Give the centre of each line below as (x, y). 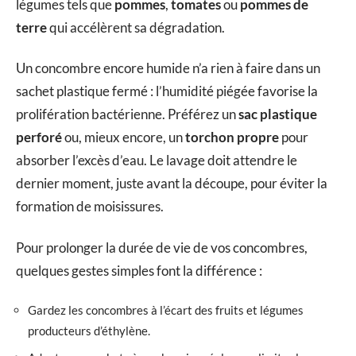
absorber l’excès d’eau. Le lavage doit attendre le (157, 161)
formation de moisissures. (90, 207)
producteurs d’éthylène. (89, 331)
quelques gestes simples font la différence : (139, 270)
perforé (39, 137)
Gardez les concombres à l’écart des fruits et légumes (166, 310)
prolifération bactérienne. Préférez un (127, 114)
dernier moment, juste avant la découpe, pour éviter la (172, 184)
